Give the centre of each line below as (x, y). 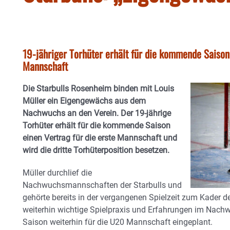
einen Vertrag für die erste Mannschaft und (100, 138)
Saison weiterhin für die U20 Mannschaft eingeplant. (118, 222)
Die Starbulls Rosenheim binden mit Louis (98, 89)
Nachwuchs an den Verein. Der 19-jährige (97, 113)
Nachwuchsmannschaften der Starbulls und (102, 185)
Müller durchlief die (57, 173)
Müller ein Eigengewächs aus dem (84, 101)
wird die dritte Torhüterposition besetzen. (96, 150)
